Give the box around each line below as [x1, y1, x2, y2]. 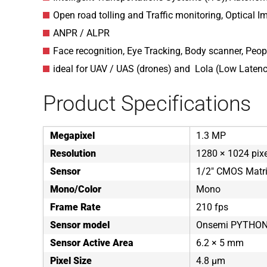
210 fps [196, 201, 228, 213]
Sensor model [50, 219, 110, 231]
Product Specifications [43, 91, 252, 116]
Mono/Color [50, 184, 101, 195]
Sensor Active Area [50, 237, 133, 249]
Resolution [50, 148, 96, 159]
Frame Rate [50, 201, 101, 213]
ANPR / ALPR [53, 27, 110, 39]
